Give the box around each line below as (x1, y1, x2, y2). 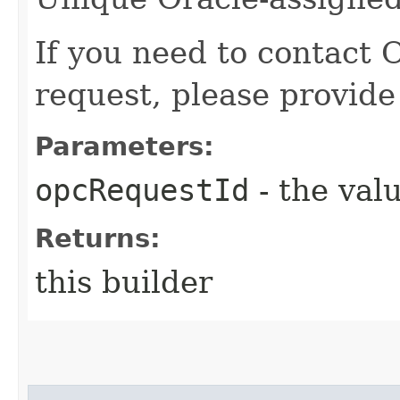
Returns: (35, 222, 161, 254)
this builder (35, 263, 212, 300)
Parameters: (35, 130, 214, 162)
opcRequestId (35, 171, 249, 208)
